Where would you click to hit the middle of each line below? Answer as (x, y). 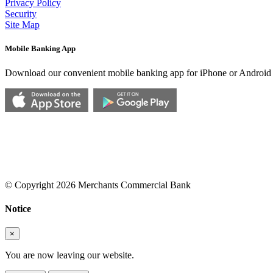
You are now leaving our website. (69, 255)
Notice (18, 208)
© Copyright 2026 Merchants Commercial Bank (98, 185)
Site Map (22, 25)
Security (21, 14)
